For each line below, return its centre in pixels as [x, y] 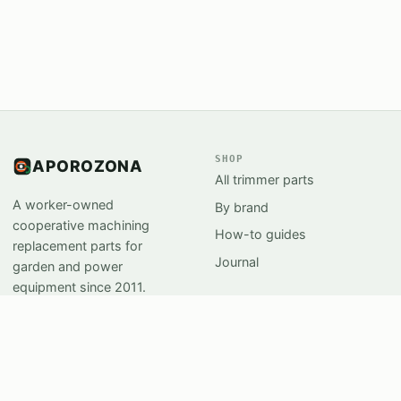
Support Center [59, 385]
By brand [242, 207]
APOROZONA [88, 166]
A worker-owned [64, 204]
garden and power [68, 266]
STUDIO [237, 364]
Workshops [250, 385]
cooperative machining [81, 225]
